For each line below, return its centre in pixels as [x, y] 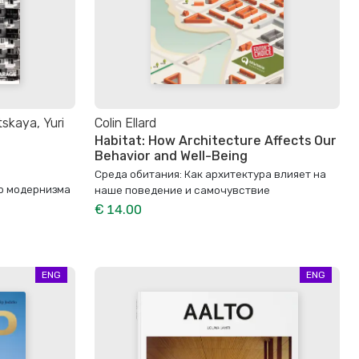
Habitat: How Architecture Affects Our [216, 140]
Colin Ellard [125, 123]
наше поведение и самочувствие [182, 190]
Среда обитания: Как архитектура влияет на [210, 174]
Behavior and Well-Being [171, 155]
